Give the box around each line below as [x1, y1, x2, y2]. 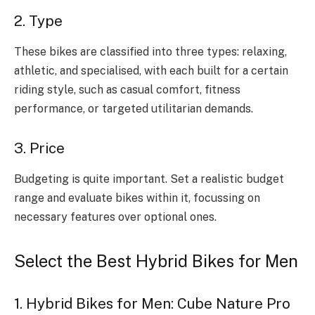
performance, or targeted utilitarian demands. [14, 102, 256, 116]
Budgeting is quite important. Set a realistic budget [14, 172, 284, 186]
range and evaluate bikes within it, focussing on [14, 191, 260, 205]
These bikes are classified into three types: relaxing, [14, 45, 287, 59]
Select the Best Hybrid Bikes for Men [14, 251, 298, 271]
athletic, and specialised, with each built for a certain [14, 64, 288, 78]
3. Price [14, 139, 65, 157]
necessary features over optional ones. [14, 210, 217, 224]
